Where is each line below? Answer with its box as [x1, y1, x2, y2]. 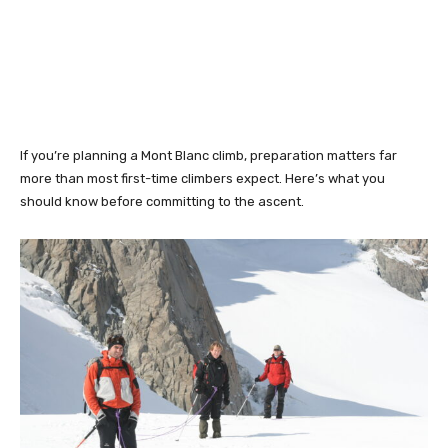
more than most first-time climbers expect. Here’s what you [20, 171, 385, 186]
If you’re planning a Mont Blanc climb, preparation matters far [20, 148, 397, 163]
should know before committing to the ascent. [20, 194, 304, 209]
